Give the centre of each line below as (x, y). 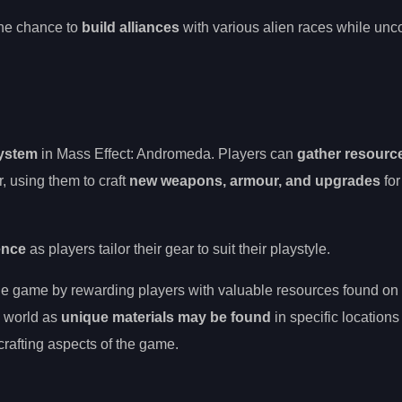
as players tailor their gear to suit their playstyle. (178, 249)
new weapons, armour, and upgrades (255, 181)
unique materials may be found (166, 318)
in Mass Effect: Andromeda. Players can (167, 154)
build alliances (131, 27)
